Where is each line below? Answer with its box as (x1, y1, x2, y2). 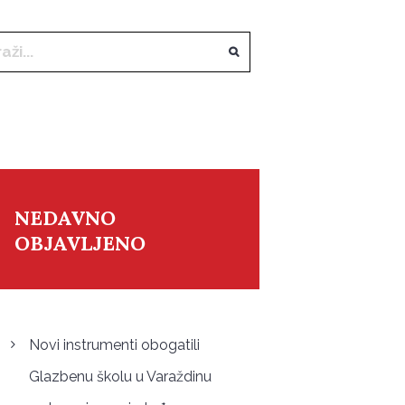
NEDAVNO (14, 204, 116, 231)
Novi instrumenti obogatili (28, 335, 200, 353)
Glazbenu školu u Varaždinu (28, 367, 212, 385)
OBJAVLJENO (14, 230, 146, 256)
